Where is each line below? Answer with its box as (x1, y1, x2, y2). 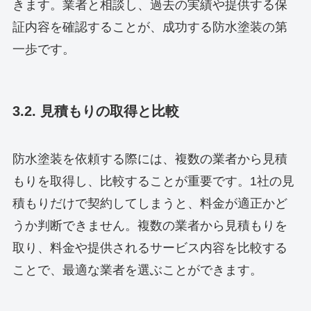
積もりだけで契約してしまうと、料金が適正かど (12, 196, 287, 210)
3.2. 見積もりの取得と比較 (12, 103, 179, 119)
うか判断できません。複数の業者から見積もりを (12, 218, 287, 233)
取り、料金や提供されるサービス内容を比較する (12, 240, 287, 255)
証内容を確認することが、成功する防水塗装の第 (12, 20, 287, 35)
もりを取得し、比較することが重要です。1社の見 (12, 174, 294, 188)
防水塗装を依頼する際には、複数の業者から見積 (12, 151, 287, 166)
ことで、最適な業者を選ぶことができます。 (12, 262, 262, 277)
